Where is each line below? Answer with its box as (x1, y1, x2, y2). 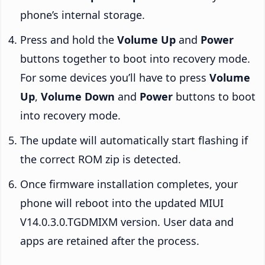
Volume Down (41, 89, 115, 104)
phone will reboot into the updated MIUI (20, 196, 224, 211)
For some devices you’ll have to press (20, 70, 209, 85)
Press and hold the (20, 33, 117, 47)
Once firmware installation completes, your (20, 177, 238, 192)
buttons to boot (173, 89, 256, 104)
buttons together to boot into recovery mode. (20, 51, 250, 66)
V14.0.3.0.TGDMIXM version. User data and (20, 215, 234, 230)
